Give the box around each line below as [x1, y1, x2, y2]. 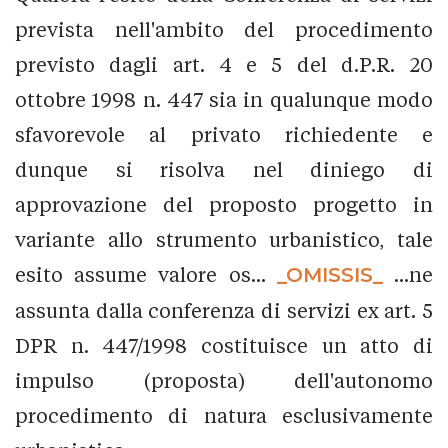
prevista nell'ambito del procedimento [15, 17, 433, 41]
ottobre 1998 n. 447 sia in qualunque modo [15, 87, 433, 111]
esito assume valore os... [15, 262, 277, 286]
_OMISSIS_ [276, 262, 383, 287]
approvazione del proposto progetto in [15, 192, 433, 216]
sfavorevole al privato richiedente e [15, 122, 433, 146]
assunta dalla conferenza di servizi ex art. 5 [15, 298, 433, 322]
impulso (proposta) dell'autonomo [15, 368, 433, 392]
